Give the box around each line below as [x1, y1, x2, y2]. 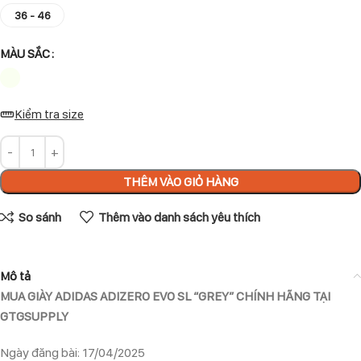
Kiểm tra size [15, 106, 84, 122]
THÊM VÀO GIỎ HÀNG [122, 173, 239, 189]
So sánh [18, 210, 61, 226]
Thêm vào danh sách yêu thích [98, 210, 260, 226]
